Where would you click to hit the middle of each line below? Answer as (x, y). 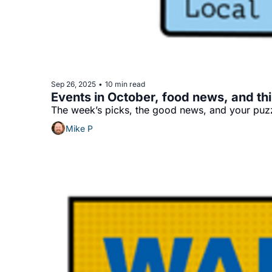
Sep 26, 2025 (73, 84)
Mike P (79, 128)
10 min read (125, 84)
